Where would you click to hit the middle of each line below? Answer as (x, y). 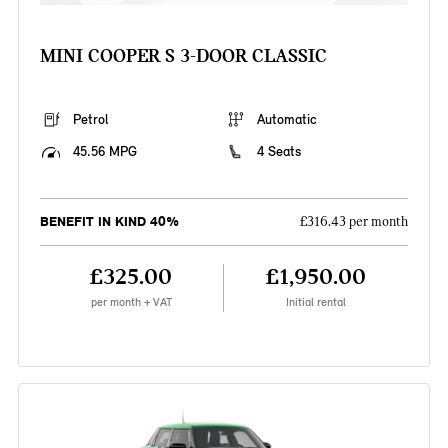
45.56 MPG (104, 152)
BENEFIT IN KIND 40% (109, 222)
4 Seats (279, 152)
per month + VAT (131, 302)
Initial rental (316, 302)
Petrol (90, 120)
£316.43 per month (354, 222)
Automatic (287, 120)
